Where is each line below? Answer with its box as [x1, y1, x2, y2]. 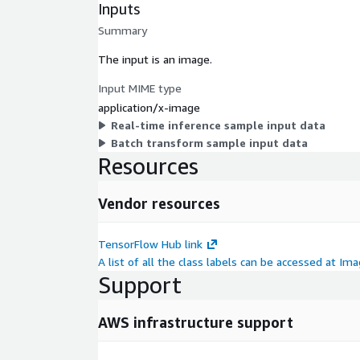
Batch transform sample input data [111, 135, 308, 149]
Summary [98, 22, 147, 37]
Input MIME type [98, 80, 182, 95]
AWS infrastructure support [98, 313, 293, 331]
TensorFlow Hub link [98, 236, 202, 251]
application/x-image [98, 100, 200, 114]
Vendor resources [98, 194, 220, 212]
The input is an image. [98, 51, 212, 66]
